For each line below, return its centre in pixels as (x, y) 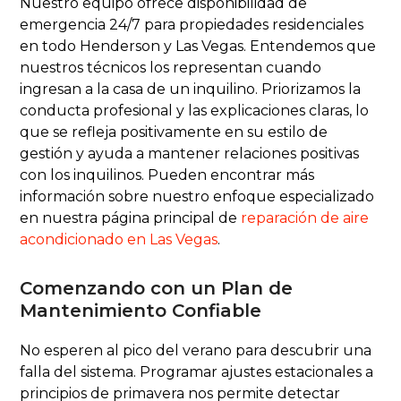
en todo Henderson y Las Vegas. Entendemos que (198, 46)
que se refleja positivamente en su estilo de (174, 132)
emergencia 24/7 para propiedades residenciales (192, 24)
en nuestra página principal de (131, 218)
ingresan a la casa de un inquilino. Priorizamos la (191, 89)
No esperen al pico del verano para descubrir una (196, 350)
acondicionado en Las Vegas (119, 239)
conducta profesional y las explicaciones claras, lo (195, 110)
